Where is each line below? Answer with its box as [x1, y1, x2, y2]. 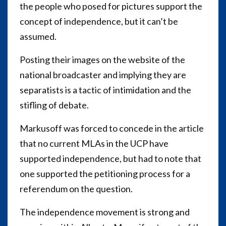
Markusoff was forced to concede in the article [20, 122, 204, 134]
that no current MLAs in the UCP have [20, 137, 168, 149]
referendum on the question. [20, 183, 133, 194]
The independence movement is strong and [20, 206, 190, 217]
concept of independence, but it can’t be [20, 15, 178, 27]
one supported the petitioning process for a [20, 167, 190, 179]
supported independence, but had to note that [20, 152, 201, 164]
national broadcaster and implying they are [20, 69, 186, 80]
